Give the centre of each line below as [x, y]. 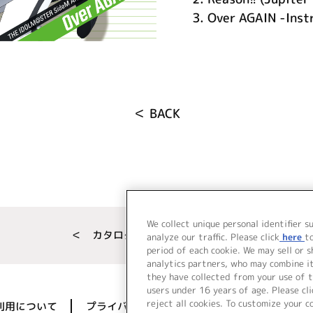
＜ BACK [156, 113]
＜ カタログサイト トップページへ [156, 235]
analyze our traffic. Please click [213, 237]
